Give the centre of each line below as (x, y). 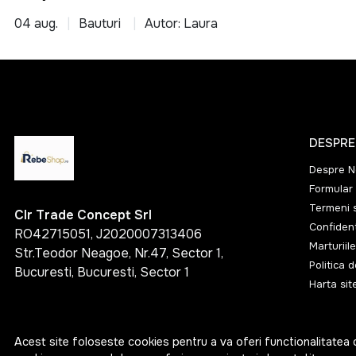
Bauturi (100, 24)
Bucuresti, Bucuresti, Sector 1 (102, 273)
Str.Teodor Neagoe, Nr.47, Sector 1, (119, 253)
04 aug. (36, 24)
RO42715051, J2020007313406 (108, 234)
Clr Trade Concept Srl (83, 215)
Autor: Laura (181, 24)
